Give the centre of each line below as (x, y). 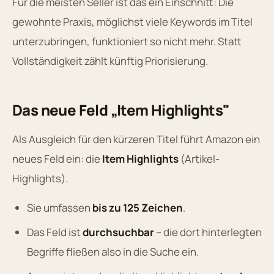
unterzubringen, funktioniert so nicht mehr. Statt (127, 41)
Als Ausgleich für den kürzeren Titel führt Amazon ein (136, 139)
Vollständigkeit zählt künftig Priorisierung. (110, 61)
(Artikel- (199, 158)
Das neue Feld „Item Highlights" (121, 109)
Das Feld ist (55, 232)
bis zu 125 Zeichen (138, 207)
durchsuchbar (118, 232)
